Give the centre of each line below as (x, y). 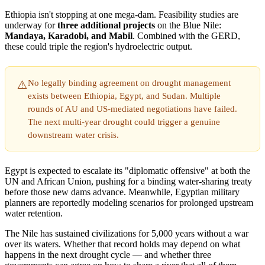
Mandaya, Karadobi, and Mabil (69, 35)
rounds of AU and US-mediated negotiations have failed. (132, 108)
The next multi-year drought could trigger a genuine (124, 121)
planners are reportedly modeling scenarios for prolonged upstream (129, 202)
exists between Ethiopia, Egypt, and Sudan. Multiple (124, 95)
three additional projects (106, 25)
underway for (31, 25)
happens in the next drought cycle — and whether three (108, 254)
